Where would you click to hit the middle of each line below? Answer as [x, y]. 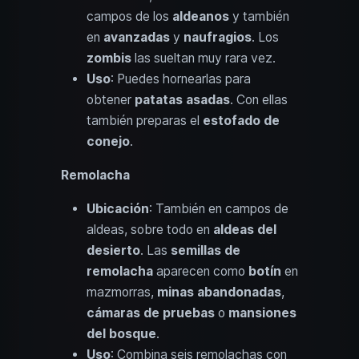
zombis [109, 58]
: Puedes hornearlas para [181, 79]
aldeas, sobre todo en [150, 229]
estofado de [241, 120]
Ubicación [118, 208]
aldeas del [245, 229]
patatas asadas [182, 99]
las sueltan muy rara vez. [204, 58]
